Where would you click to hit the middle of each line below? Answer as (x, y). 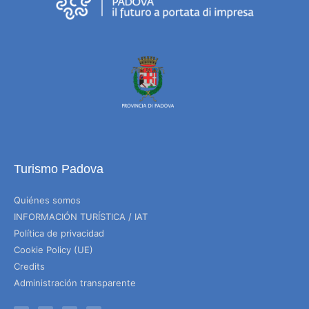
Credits (29, 267)
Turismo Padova (59, 169)
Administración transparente (75, 283)
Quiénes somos (47, 200)
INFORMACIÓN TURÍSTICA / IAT (81, 217)
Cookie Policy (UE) (53, 250)
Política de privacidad (59, 233)
